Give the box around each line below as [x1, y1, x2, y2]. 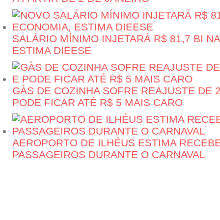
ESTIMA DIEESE [12, 45, 91, 56]
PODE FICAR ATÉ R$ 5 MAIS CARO [12, 97, 183, 108]
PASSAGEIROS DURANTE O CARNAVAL [12, 149, 205, 160]
